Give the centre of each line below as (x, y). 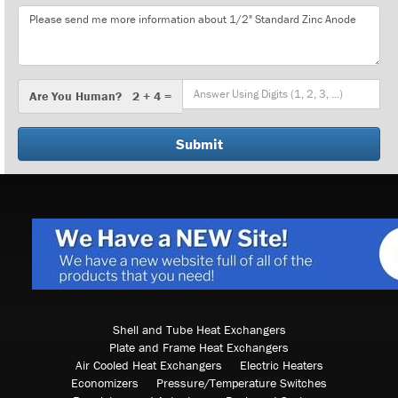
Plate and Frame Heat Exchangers (199, 347)
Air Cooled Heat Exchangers (148, 365)
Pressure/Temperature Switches (242, 382)
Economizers (105, 382)
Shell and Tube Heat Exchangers (199, 329)
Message (42, 13)
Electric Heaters (281, 365)
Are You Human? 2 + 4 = (100, 96)
